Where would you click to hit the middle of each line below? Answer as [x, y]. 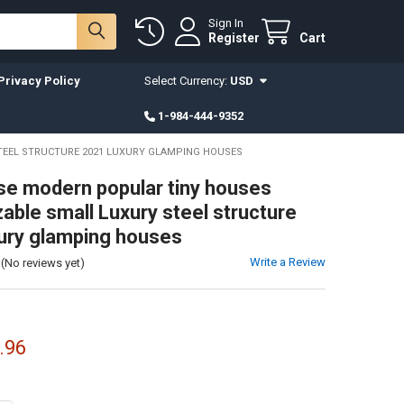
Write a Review [288, 262]
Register [234, 38]
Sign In [226, 23]
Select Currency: [187, 80]
